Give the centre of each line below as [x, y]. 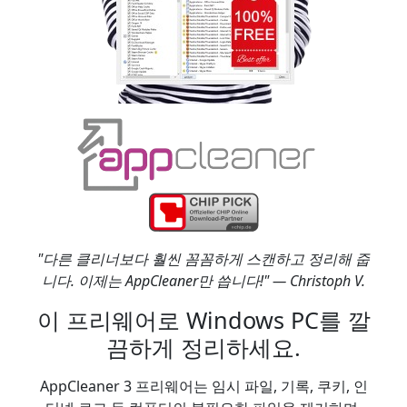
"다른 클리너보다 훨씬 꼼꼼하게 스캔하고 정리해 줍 [203, 259]
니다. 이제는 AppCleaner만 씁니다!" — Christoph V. [203, 281]
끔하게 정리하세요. [203, 347]
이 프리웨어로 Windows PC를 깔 [203, 320]
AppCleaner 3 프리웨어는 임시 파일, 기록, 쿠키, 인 [203, 386]
